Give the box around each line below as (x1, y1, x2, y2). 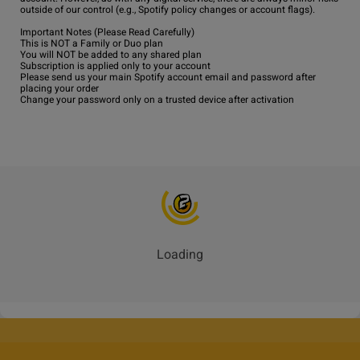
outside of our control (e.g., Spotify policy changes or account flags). (20, 4, 315, 16)
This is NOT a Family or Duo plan (20, 38, 163, 50)
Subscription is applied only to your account (20, 60, 211, 72)
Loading (157, 247, 203, 263)
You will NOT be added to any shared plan (20, 49, 202, 61)
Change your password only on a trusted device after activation (20, 94, 294, 106)
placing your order (20, 83, 99, 95)
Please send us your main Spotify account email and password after (20, 72, 316, 84)
